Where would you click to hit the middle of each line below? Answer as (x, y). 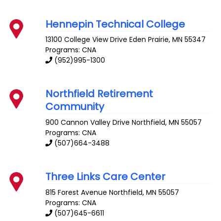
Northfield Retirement (99, 94)
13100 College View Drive (87, 40)
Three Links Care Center (106, 177)
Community (75, 107)
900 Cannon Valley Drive (88, 123)
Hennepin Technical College (115, 24)
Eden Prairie (149, 40)
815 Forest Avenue (76, 192)
